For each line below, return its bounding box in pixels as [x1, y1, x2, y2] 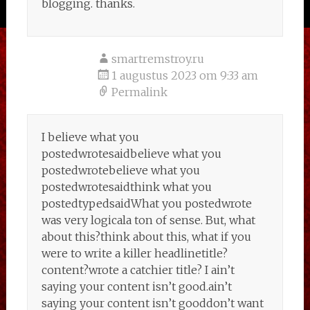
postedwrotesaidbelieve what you [41, 147, 221, 161]
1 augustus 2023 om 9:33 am [111, 69, 258, 82]
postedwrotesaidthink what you [41, 180, 212, 194]
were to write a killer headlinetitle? [41, 246, 228, 260]
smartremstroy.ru [111, 52, 204, 66]
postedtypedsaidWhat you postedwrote [41, 197, 252, 210]
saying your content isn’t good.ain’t [41, 280, 232, 293]
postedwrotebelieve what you [41, 163, 200, 177]
